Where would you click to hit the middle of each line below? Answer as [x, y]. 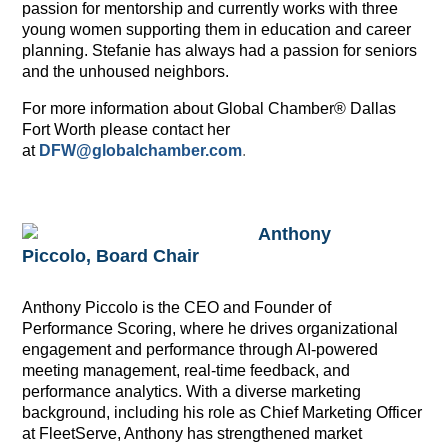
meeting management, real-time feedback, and [186, 370]
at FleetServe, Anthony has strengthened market [192, 433]
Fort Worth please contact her [126, 129]
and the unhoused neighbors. [126, 71]
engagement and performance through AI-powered [200, 349]
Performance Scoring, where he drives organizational [210, 328]
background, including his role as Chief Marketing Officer [222, 412]
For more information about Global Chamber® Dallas [209, 108]
